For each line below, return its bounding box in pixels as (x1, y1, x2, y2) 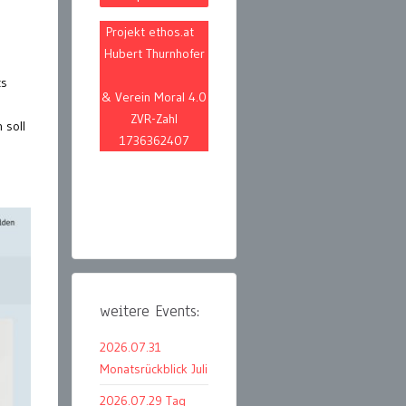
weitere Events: (100, 301, 199, 323)
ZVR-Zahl (130, 111, 178, 128)
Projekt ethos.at (105, 24, 203, 41)
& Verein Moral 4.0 (101, 89, 207, 106)
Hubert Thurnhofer (103, 45, 205, 63)
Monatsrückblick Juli (100, 361, 208, 378)
